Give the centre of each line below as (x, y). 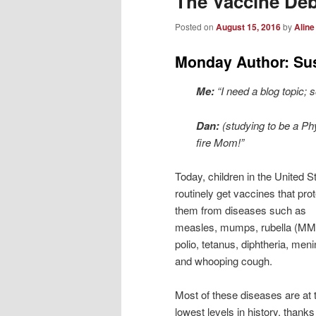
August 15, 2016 (248, 26)
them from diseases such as (241, 209)
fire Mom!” (220, 142)
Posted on (195, 26)
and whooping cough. (224, 260)
